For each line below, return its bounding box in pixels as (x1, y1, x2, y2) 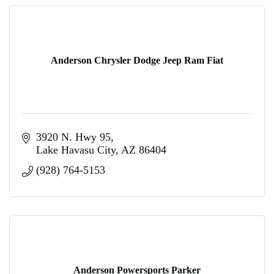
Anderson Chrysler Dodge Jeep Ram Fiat (51, 54, 223, 65)
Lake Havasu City (35, 144, 116, 156)
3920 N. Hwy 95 (35, 131, 111, 143)
